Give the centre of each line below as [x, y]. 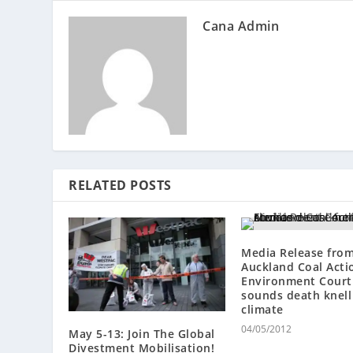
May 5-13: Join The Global [142, 334]
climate [262, 309]
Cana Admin [241, 26]
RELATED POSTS [120, 185]
